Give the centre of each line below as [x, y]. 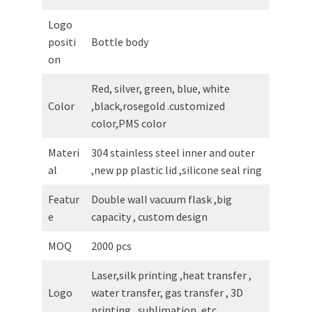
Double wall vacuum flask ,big [162, 199]
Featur [64, 199]
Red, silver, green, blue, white [161, 88]
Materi [64, 152]
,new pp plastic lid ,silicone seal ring [177, 170]
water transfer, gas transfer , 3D [167, 292]
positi [62, 41]
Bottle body [120, 41]
